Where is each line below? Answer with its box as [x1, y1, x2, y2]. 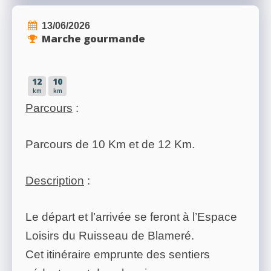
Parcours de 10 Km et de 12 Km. [25, 138, 195, 151]
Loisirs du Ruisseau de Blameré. [25, 229, 194, 243]
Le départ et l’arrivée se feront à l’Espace [25, 211, 237, 224]
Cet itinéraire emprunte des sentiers [25, 248, 210, 261]
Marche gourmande [42, 31, 145, 46]
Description [25, 174, 84, 188]
